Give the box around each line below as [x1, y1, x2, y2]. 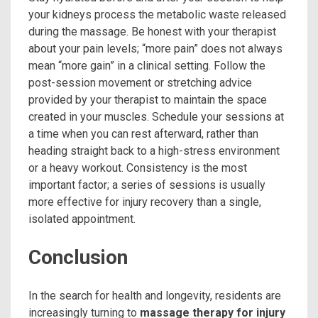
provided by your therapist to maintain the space [28, 93, 267, 107]
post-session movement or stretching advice [28, 76, 252, 90]
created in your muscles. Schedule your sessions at [28, 110, 284, 124]
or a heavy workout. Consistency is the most [28, 161, 247, 175]
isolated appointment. [28, 212, 136, 226]
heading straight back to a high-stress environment [28, 144, 280, 158]
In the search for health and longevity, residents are [28, 288, 281, 302]
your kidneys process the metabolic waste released [28, 8, 286, 22]
